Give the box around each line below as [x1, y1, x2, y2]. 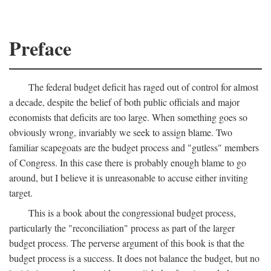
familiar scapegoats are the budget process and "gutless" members [9, 141, 259, 154]
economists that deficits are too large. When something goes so [9, 111, 247, 123]
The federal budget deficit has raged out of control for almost [28, 80, 258, 93]
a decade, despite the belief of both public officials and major [9, 96, 240, 108]
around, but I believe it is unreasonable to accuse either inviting [9, 171, 248, 184]
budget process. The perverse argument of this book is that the [9, 237, 244, 249]
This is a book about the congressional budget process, [28, 206, 236, 219]
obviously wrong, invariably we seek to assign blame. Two [9, 126, 232, 139]
